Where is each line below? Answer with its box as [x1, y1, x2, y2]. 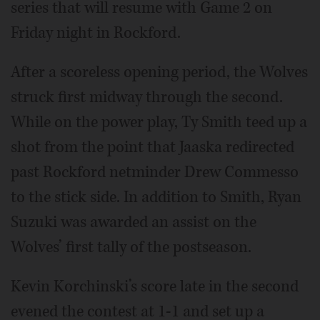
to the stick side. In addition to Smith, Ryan [11, 186, 301, 208]
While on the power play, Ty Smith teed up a [11, 111, 307, 133]
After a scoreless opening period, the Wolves [11, 61, 308, 83]
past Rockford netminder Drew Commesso [11, 161, 299, 183]
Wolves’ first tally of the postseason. [11, 236, 251, 258]
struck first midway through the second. [11, 86, 283, 108]
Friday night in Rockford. [11, 21, 181, 44]
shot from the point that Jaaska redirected [11, 136, 294, 158]
